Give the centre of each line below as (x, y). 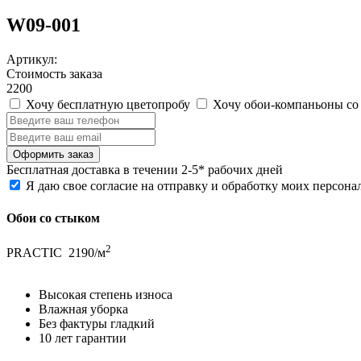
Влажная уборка (83, 309)
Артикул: (32, 60)
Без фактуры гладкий (97, 324)
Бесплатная (37, 170)
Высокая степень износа (106, 295)
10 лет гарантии (83, 338)
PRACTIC (36, 253)
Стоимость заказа (54, 74)
